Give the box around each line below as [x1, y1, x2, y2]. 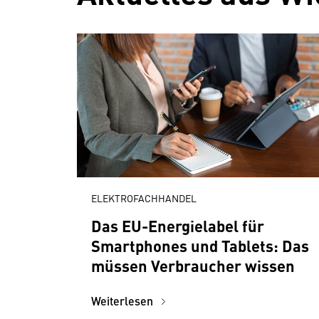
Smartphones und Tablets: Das [91, 234, 309, 256]
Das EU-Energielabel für [91, 214, 264, 236]
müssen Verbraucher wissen [91, 254, 295, 276]
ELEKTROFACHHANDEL [91, 191, 197, 205]
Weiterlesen [91, 293, 156, 309]
